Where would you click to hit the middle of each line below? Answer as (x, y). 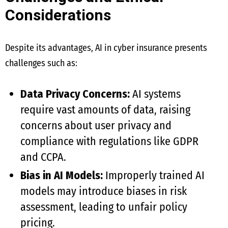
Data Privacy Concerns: (75, 94)
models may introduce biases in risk (104, 191)
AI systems (155, 94)
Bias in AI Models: (62, 175)
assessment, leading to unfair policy (104, 207)
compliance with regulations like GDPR (109, 141)
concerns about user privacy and (96, 125)
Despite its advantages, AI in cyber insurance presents (106, 48)
